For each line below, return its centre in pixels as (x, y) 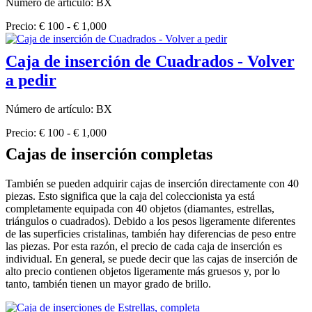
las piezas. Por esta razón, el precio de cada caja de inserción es (144, 247)
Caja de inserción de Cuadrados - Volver (150, 61)
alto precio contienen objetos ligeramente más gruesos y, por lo (143, 272)
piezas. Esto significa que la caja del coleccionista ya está (130, 196)
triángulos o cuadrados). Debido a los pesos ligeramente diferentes (150, 221)
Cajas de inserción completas (109, 154)
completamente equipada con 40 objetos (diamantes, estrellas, (140, 209)
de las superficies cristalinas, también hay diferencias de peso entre (151, 234)
